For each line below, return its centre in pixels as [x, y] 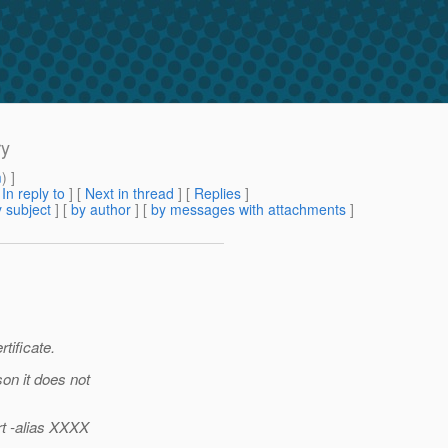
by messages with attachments [248, 209]
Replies [217, 193]
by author [101, 209]
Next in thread [129, 193]
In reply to [33, 193]
